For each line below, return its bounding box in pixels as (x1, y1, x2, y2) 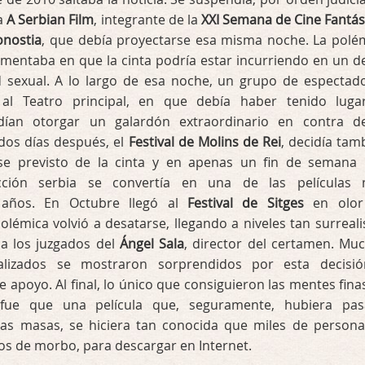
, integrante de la (94, 11, 201, 29)
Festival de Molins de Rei (128, 133, 281, 151)
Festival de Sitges (187, 194, 304, 212)
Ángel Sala (119, 235, 184, 253)
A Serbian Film (7, 11, 95, 29)
